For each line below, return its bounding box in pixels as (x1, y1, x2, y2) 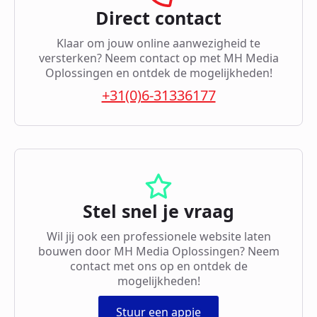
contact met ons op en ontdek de (69, 258, 248, 275)
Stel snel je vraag (83, 199, 234, 224)
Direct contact (96, 6, 221, 30)
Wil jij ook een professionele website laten (46, 229, 271, 245)
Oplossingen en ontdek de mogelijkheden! (45, 65, 272, 81)
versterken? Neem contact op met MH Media (38, 50, 279, 67)
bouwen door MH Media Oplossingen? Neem (38, 243, 279, 260)
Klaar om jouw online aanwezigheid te (57, 35, 260, 52)
